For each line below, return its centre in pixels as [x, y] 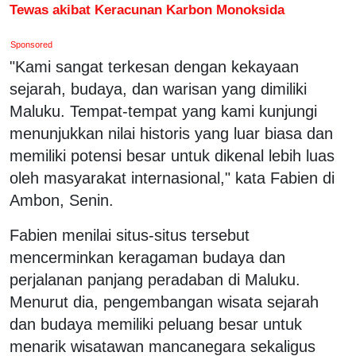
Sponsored [32, 44]
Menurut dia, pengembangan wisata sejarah [164, 302]
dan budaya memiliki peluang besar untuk [156, 324]
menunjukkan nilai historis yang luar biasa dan [171, 133]
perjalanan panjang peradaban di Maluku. [155, 279]
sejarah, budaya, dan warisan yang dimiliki [158, 89]
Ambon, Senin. [62, 200]
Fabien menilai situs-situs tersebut [130, 235]
